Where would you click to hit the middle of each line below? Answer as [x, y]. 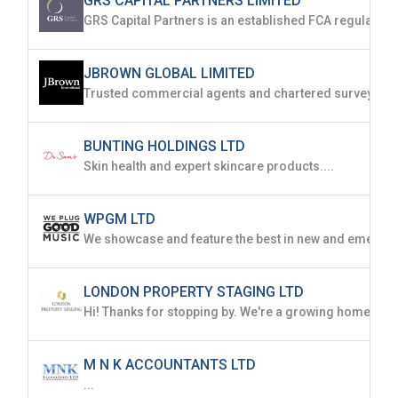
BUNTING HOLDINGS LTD [164, 146]
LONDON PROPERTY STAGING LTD [194, 292]
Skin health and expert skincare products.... [209, 166]
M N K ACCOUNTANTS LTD [170, 365]
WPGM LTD [119, 219]
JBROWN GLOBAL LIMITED [169, 73]
